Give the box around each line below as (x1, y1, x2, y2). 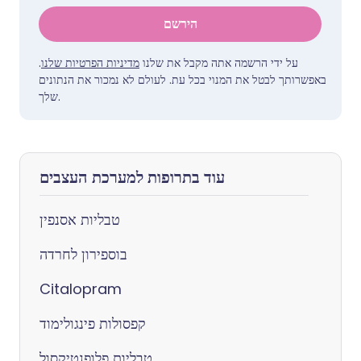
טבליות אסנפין (39, 210, 120, 230)
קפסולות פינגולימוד (39, 313, 146, 334)
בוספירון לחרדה (39, 244, 127, 264)
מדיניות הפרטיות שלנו (41, 55, 139, 71)
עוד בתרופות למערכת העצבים (39, 166, 225, 189)
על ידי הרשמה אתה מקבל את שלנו (139, 55, 298, 71)
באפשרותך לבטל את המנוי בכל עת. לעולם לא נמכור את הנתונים (39, 72, 326, 88)
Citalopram (39, 279, 122, 299)
